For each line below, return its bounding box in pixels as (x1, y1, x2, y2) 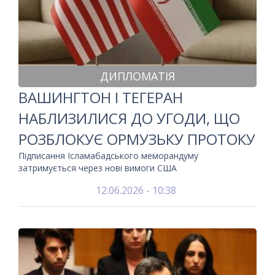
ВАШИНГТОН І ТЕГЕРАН (18, 87, 183, 107)
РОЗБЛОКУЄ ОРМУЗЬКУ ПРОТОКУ (18, 129, 255, 149)
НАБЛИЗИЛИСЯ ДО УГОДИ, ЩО (18, 108, 240, 128)
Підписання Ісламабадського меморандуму (18, 150, 198, 161)
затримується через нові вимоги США (18, 162, 177, 174)
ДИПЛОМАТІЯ (100, 69, 175, 83)
